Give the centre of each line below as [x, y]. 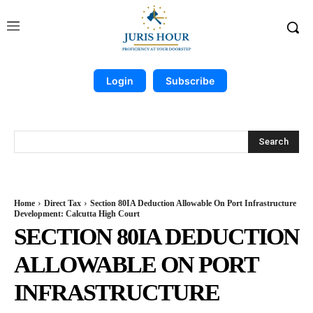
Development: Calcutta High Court [77, 214]
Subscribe [190, 81]
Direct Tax [63, 203]
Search [274, 141]
